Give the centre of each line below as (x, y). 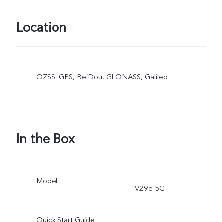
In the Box (45, 139)
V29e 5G (149, 188)
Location (41, 28)
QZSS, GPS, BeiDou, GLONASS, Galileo (102, 77)
